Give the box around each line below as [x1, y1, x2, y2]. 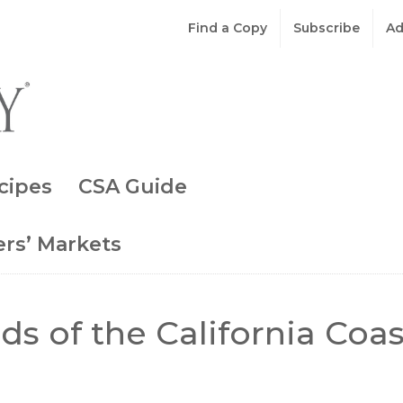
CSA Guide [78, 174, 187, 199]
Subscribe [293, 20, 360, 36]
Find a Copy [188, 20, 267, 36]
